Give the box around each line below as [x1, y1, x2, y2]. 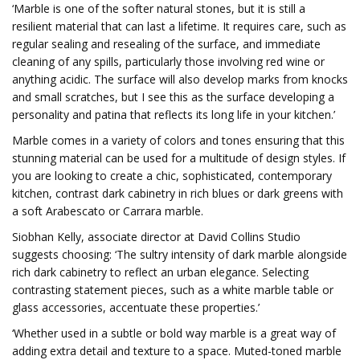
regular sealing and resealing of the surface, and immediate [12, 36, 321, 51]
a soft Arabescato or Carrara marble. [12, 203, 203, 219]
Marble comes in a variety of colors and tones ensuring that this [12, 133, 345, 148]
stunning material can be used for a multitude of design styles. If [12, 150, 346, 166]
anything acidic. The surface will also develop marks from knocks [12, 72, 348, 87]
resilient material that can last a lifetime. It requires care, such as [12, 18, 346, 34]
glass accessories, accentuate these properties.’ [12, 300, 260, 315]
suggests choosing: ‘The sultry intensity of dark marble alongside [12, 247, 347, 262]
